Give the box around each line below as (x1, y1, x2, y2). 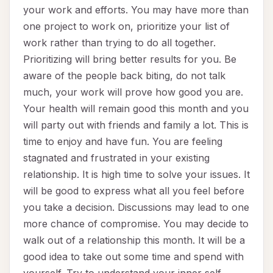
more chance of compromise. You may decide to (23, 218, 249, 230)
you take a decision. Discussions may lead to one (23, 201, 249, 214)
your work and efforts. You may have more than (23, 4, 249, 16)
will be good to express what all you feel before (23, 185, 244, 197)
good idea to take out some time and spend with (23, 250, 244, 263)
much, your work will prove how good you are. (23, 86, 243, 99)
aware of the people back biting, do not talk (23, 69, 225, 82)
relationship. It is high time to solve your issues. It (23, 168, 250, 181)
